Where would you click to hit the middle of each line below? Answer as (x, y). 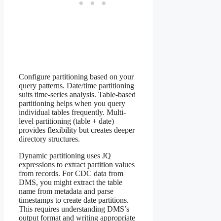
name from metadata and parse (66, 191)
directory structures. (49, 139)
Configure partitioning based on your (76, 76)
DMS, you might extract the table (71, 182)
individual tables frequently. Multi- (72, 112)
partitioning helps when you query (72, 103)
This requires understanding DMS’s (74, 209)
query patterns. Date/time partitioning (76, 85)
